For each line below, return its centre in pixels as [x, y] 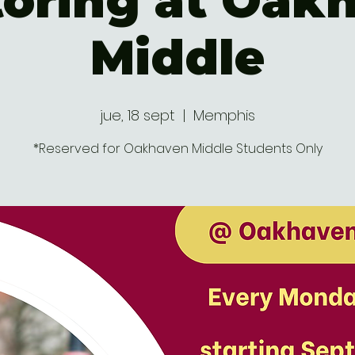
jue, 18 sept [137, 115]
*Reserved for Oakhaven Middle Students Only [177, 149]
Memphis [224, 115]
